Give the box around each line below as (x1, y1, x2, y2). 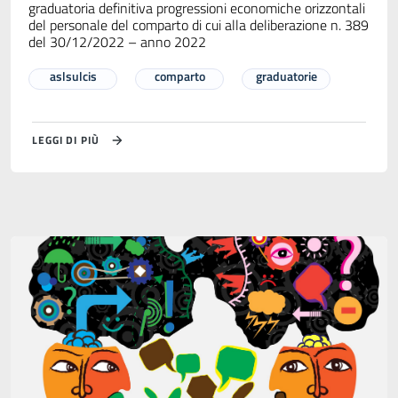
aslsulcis (49, 66, 97, 85)
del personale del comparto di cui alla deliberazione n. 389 (28, 13, 369, 36)
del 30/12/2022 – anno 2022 (28, 30, 206, 52)
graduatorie (255, 66, 317, 85)
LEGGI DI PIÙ (32, 131, 99, 148)
